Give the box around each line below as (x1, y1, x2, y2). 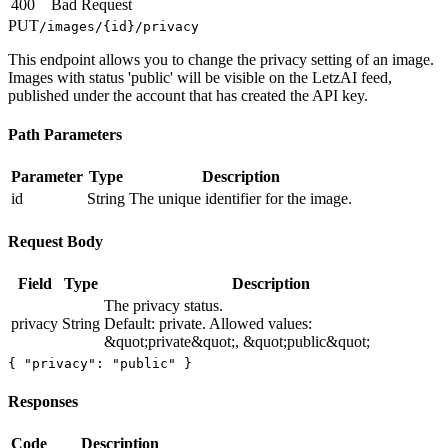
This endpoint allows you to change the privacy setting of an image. (8, 50, 434, 68)
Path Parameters (8, 125, 122, 143)
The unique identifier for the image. (129, 190, 352, 208)
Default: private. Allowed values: (104, 314, 312, 332)
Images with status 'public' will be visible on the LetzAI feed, (8, 68, 392, 86)
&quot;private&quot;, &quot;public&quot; (104, 332, 370, 350)
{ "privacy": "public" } (8, 355, 192, 371)
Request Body (8, 232, 103, 250)
